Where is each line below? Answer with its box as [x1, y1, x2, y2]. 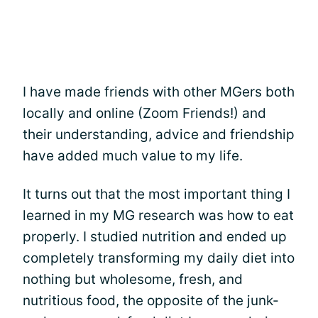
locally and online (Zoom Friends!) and [23, 105, 266, 121]
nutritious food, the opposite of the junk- [23, 292, 279, 309]
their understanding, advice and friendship [23, 126, 295, 143]
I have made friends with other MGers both [23, 84, 295, 100]
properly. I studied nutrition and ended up [23, 229, 287, 245]
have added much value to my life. [23, 148, 243, 164]
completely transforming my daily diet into [23, 250, 295, 266]
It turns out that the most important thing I [23, 186, 290, 202]
